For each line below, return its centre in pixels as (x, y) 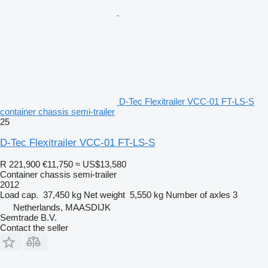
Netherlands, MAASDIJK (62, 207)
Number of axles (198, 194)
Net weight (104, 194)
